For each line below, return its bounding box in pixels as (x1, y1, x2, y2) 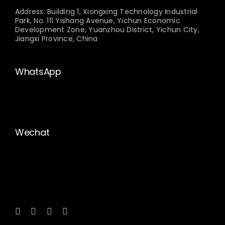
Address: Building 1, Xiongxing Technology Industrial (15, 6, 198, 17)
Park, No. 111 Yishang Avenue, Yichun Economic (15, 15, 180, 26)
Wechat (15, 126, 50, 139)
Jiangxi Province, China (15, 33, 98, 44)
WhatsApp (15, 65, 61, 78)
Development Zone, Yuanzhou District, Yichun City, (15, 24, 199, 35)
